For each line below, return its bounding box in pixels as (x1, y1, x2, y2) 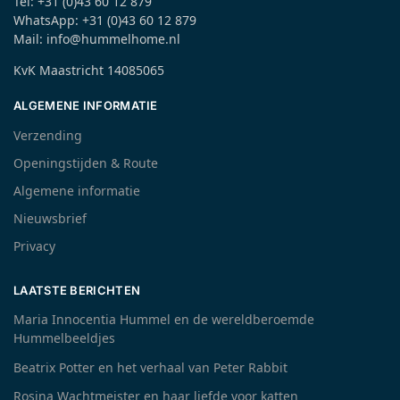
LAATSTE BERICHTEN (13, 282, 141, 297)
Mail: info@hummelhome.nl (13, 30, 180, 48)
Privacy (13, 237, 55, 254)
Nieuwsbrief (13, 209, 87, 227)
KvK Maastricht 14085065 (13, 62, 164, 79)
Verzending (13, 126, 82, 144)
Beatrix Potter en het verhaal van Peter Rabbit (13, 358, 287, 376)
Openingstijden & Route (13, 154, 158, 171)
